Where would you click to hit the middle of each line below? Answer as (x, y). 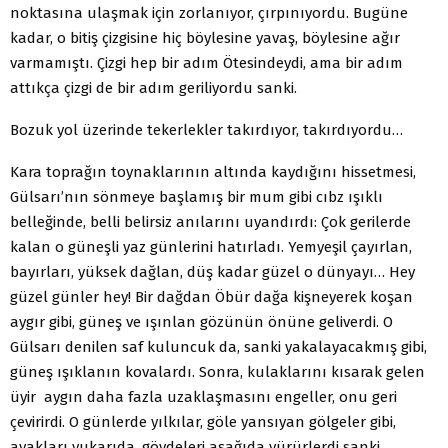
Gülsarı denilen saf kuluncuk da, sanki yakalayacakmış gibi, (218, 346)
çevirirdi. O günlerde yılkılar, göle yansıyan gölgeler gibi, (203, 421)
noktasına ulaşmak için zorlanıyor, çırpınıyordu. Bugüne (209, 12)
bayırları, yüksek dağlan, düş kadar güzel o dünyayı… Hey (212, 271)
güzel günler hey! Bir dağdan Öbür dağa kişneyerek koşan (211, 296)
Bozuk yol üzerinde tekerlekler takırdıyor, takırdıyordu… (206, 129)
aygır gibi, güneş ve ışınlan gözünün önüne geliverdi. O (201, 321)
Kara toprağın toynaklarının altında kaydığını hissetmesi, (213, 171)
